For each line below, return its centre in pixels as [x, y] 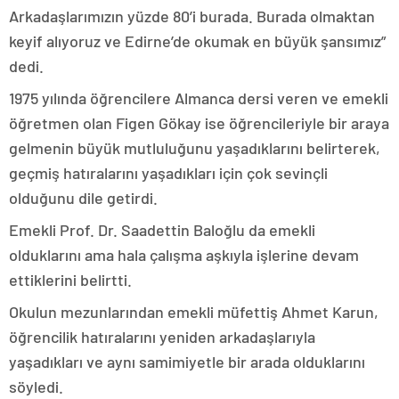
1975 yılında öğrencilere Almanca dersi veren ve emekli [199, 98]
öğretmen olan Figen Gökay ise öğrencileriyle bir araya [199, 122]
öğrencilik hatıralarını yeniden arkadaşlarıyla [162, 336]
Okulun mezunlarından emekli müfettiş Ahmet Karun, [194, 311]
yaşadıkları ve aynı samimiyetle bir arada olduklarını [187, 361]
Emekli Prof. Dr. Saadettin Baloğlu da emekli [162, 229]
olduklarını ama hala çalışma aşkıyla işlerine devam [184, 254]
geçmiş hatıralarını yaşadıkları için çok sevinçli [168, 172]
